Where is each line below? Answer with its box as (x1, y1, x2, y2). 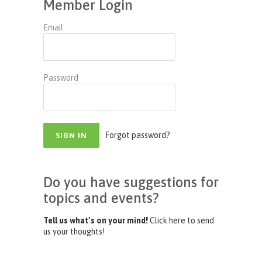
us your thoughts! (43, 227, 105, 236)
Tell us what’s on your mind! (43, 216, 150, 225)
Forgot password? (105, 130, 170, 140)
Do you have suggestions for (43, 174, 219, 190)
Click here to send (150, 216, 214, 225)
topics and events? (43, 190, 159, 206)
